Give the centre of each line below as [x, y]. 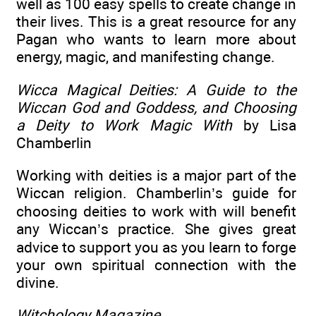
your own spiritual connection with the [156, 265]
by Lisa [265, 125]
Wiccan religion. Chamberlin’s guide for [156, 193]
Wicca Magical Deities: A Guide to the [156, 90]
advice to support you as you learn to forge [156, 248]
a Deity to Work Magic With [124, 125]
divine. [38, 283]
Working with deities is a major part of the [156, 176]
